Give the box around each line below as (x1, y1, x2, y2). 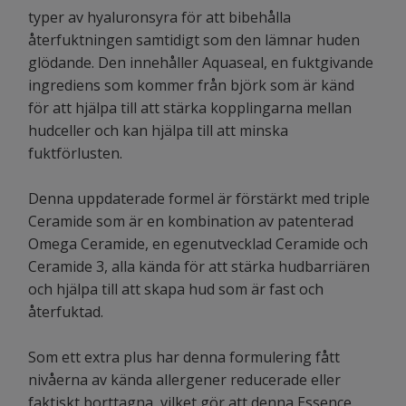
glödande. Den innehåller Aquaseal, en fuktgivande (28, 53, 373, 73)
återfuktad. (28, 302, 103, 323)
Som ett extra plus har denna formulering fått (28, 347, 340, 368)
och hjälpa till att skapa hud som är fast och (28, 279, 324, 300)
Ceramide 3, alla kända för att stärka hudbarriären (28, 256, 370, 277)
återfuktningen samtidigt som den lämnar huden (28, 30, 360, 51)
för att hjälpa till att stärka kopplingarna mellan (28, 98, 352, 119)
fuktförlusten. (28, 143, 122, 164)
